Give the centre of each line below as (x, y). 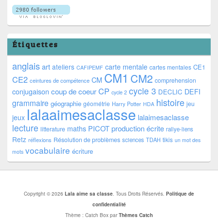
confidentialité (109, 205)
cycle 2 (119, 92)
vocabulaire (48, 150)
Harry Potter (127, 104)
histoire (170, 102)
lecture (25, 128)
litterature (53, 129)
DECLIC (170, 92)
